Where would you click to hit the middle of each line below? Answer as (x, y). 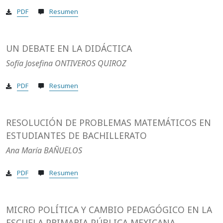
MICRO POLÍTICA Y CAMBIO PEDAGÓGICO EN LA (109, 210)
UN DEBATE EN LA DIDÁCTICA (69, 49)
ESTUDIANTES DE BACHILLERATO (76, 136)
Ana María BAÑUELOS (44, 151)
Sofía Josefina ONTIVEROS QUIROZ (66, 63)
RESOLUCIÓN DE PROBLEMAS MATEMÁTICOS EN (109, 123)
